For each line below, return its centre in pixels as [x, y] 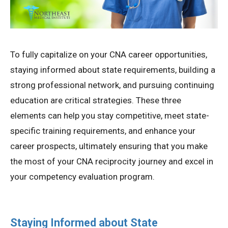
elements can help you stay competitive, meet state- [110, 116]
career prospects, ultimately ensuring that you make [109, 146]
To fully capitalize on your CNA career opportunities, [109, 55]
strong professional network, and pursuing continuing [112, 85]
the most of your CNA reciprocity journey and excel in [112, 162]
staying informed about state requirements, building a [113, 70]
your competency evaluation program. [82, 177]
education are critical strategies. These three [96, 101]
